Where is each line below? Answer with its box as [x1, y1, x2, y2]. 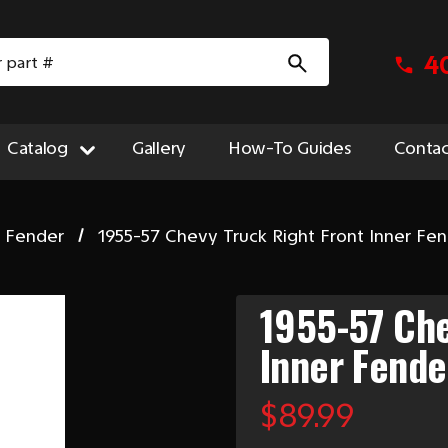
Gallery [131, 137, 187, 159]
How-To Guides [228, 137, 352, 159]
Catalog [6, 137, 68, 159]
